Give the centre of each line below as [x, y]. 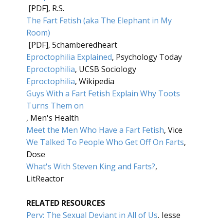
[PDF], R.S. [45, 8]
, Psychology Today [147, 57]
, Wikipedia [95, 81]
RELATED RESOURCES [66, 203]
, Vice [173, 130]
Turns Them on [55, 106]
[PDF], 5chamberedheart [72, 45]
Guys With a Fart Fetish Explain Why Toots [103, 93]
